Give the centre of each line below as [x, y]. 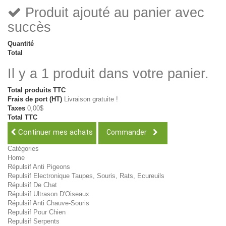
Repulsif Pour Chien [37, 212]
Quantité [21, 44]
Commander [127, 132]
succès [29, 27]
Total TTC [22, 117]
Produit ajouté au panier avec [113, 13]
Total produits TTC [37, 90]
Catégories [23, 149]
